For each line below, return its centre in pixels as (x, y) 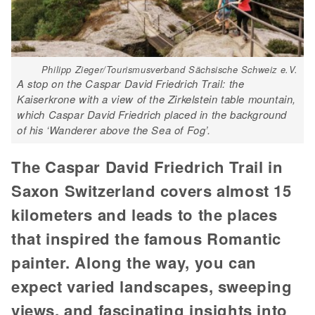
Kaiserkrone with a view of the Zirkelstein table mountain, (157, 98)
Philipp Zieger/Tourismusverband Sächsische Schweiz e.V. (169, 69)
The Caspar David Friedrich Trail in (147, 166)
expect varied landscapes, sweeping (152, 286)
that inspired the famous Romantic (146, 238)
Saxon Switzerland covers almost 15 (152, 190)
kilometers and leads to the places (144, 214)
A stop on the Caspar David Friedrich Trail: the (131, 83)
